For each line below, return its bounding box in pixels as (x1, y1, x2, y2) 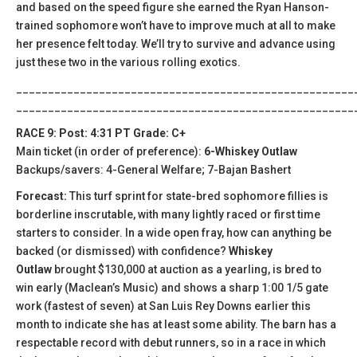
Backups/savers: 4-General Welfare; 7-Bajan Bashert (16, 163, 291, 176)
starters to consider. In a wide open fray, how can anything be (16, 226, 331, 239)
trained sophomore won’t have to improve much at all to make (16, 18, 335, 32)
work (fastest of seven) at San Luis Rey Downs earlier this (16, 299, 311, 312)
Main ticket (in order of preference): (16, 144, 204, 158)
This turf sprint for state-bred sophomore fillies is (69, 189, 328, 202)
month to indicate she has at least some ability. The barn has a (16, 317, 336, 331)
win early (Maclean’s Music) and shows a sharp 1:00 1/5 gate (16, 280, 328, 294)
